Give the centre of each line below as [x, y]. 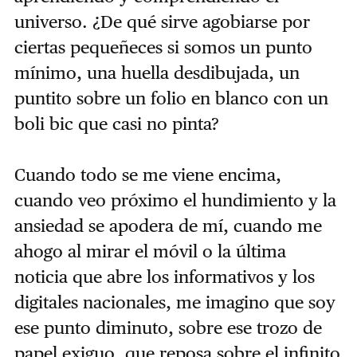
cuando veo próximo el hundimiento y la [175, 200]
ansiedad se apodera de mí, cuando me [168, 225]
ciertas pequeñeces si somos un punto [163, 47]
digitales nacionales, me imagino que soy [175, 302]
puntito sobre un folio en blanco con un [171, 98]
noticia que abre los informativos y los [164, 276]
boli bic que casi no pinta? [116, 123]
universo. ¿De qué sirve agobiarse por [162, 21]
